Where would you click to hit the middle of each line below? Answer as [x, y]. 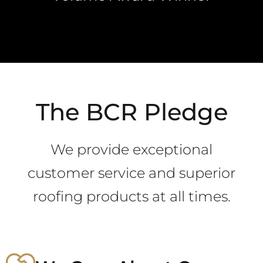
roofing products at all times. [131, 197]
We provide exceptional [131, 150]
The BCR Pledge [131, 112]
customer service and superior [131, 173]
